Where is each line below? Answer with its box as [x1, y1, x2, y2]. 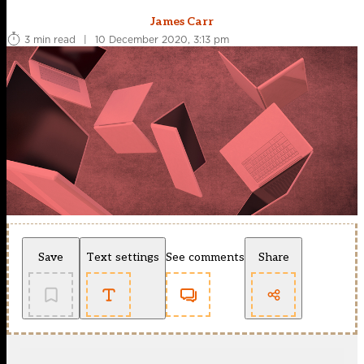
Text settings [86, 250, 159, 265]
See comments [166, 250, 245, 265]
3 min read [24, 32, 76, 46]
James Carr [150, 15, 214, 29]
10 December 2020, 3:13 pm [95, 32, 229, 46]
